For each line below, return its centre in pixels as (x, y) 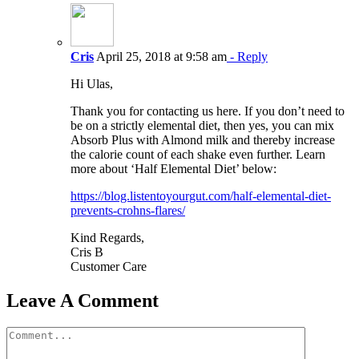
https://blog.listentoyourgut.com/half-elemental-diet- (201, 196)
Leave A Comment (83, 300)
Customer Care (109, 266)
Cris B (87, 252)
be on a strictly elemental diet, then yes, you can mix (202, 125)
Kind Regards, (107, 237)
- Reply (247, 56)
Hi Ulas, (92, 83)
